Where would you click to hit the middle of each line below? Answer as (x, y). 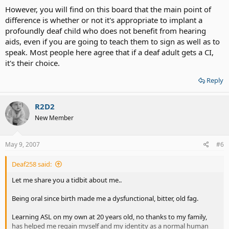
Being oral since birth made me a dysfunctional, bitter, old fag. (105, 198)
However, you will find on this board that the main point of (108, 9)
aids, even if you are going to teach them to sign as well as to (112, 41)
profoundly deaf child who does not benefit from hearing (106, 31)
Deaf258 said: (32, 164)
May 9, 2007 (22, 144)
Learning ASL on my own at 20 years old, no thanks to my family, (109, 216)
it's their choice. (32, 63)
